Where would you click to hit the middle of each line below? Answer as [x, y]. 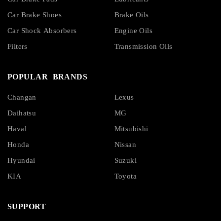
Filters [18, 47]
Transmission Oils [143, 47]
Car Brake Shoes [35, 15]
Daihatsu [22, 113]
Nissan [125, 145]
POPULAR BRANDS [48, 77]
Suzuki [125, 161]
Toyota [125, 176]
